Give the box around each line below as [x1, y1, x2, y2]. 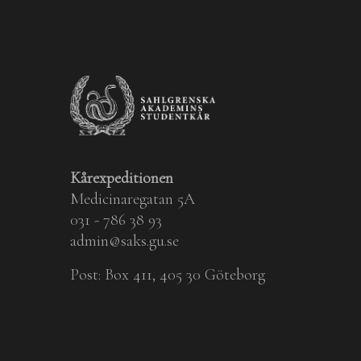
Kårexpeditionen [70, 168, 173, 189]
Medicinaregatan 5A [70, 189, 195, 210]
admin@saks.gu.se [70, 231, 179, 251]
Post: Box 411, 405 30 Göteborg [70, 265, 265, 285]
